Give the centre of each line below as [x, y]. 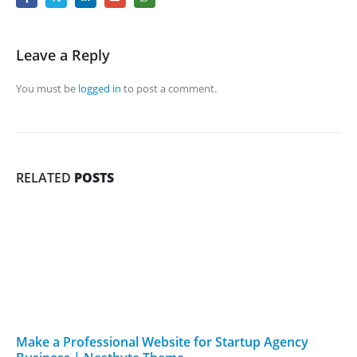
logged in [100, 89]
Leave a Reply [63, 55]
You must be [47, 89]
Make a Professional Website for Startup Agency [162, 342]
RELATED [45, 178]
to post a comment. [169, 89]
